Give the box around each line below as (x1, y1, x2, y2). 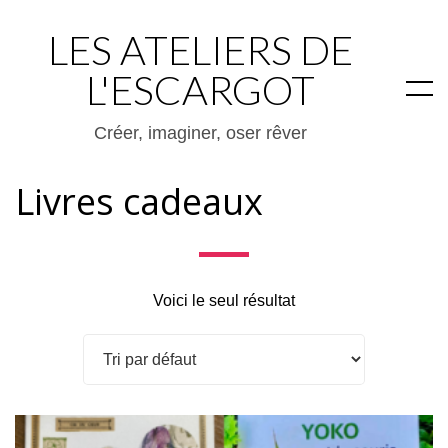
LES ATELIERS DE (48, 26, 354, 74)
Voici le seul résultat (153, 292, 295, 309)
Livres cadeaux (15, 177, 263, 226)
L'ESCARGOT (86, 66, 316, 114)
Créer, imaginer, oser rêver (94, 123, 308, 143)
